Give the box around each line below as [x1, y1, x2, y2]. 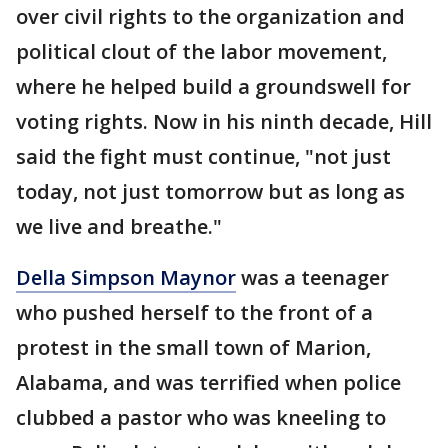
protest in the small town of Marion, [16, 334, 371, 362]
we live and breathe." [16, 213, 222, 241]
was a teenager [236, 264, 389, 292]
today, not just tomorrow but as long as [16, 178, 405, 206]
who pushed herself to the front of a [16, 299, 373, 327]
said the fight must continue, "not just [16, 143, 391, 171]
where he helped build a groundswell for [16, 73, 411, 101]
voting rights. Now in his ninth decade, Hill [16, 108, 432, 136]
